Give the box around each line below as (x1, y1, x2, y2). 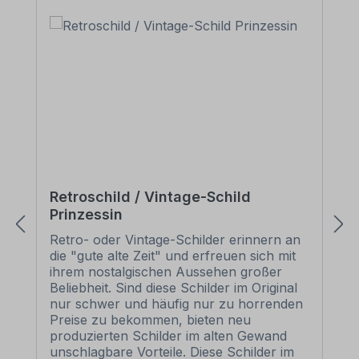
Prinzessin (50, 206, 123, 223)
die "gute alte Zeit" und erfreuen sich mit (50, 248, 296, 264)
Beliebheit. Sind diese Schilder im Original (50, 280, 297, 296)
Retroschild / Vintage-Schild (50, 188, 251, 205)
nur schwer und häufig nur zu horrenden (50, 296, 303, 312)
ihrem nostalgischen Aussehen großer (50, 264, 282, 280)
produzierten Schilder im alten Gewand (50, 328, 287, 344)
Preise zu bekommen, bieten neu (50, 312, 251, 328)
